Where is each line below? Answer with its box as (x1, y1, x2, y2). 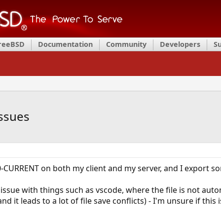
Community (106, 39, 147, 49)
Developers (160, 39, 200, 49)
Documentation (38, 39, 93, 49)
